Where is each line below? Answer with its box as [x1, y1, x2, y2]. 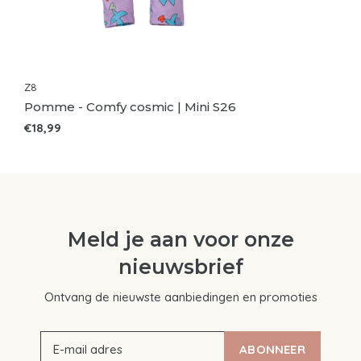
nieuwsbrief [118, 254, 243, 279]
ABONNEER [239, 341, 305, 357]
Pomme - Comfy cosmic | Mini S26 [24, 98, 236, 114]
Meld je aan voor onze [67, 226, 294, 251]
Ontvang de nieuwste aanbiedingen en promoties [44, 288, 317, 305]
